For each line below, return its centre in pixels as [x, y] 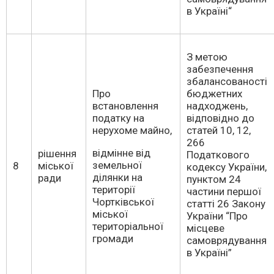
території [114, 190]
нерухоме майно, [132, 130]
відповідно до [220, 118]
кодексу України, [227, 167]
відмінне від [121, 153]
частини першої [224, 191]
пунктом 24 [214, 179]
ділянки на [117, 177]
